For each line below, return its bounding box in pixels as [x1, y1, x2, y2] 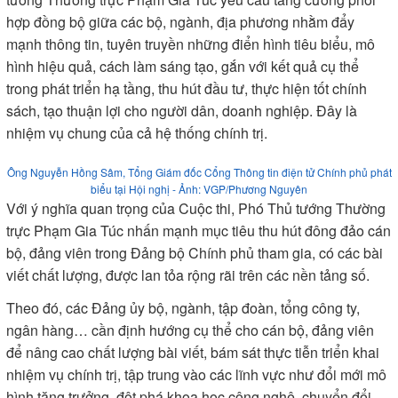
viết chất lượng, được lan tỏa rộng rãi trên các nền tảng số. [6, 265, 370, 285]
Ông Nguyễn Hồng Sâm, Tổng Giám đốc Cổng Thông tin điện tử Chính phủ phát [6, 164, 392, 179]
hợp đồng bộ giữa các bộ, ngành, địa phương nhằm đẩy [6, 12, 354, 32]
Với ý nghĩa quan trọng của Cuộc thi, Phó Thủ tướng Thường [6, 198, 386, 219]
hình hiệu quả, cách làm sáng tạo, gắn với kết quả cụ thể [6, 56, 359, 76]
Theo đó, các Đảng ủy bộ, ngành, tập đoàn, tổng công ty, [6, 298, 360, 318]
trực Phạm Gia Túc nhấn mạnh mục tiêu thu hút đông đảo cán [6, 220, 391, 241]
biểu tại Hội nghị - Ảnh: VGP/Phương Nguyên [91, 181, 307, 196]
